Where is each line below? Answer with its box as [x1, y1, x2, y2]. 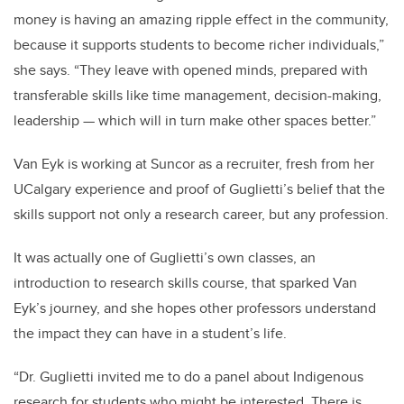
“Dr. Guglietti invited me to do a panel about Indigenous [14, 366, 363, 388]
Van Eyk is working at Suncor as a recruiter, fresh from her [14, 153, 374, 175]
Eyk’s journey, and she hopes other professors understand [14, 298, 376, 319]
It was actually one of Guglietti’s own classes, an [14, 247, 316, 269]
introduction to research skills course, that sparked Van [14, 272, 357, 294]
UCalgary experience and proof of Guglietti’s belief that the [14, 179, 385, 200]
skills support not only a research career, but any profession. [14, 204, 389, 225]
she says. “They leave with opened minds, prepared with [14, 60, 368, 81]
